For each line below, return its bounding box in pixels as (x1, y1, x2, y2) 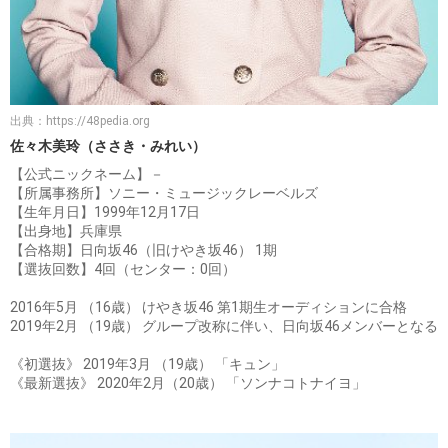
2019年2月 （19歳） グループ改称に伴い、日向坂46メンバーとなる (10, 317, 438, 334)
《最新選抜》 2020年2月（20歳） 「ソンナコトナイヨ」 (10, 374, 366, 391)
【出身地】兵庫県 (10, 222, 122, 239)
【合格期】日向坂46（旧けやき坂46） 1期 (10, 241, 277, 258)
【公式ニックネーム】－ (10, 165, 164, 182)
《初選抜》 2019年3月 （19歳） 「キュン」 (10, 355, 285, 372)
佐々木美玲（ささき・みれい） (10, 137, 206, 154)
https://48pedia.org (46, 113, 150, 128)
